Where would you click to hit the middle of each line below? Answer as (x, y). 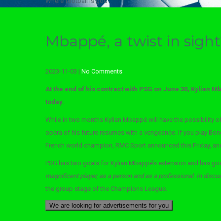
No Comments (102, 71)
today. (55, 102)
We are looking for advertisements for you (109, 205)
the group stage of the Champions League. (106, 189)
